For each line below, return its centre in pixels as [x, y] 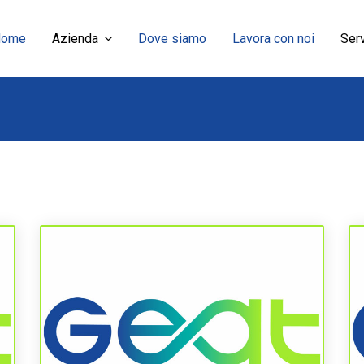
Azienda [75, 39]
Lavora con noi [273, 39]
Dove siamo [172, 39]
